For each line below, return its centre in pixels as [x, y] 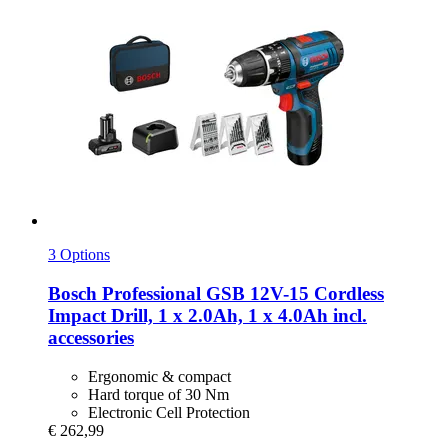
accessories [91, 338]
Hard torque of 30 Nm [158, 394]
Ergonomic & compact [159, 376]
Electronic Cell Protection [169, 412]
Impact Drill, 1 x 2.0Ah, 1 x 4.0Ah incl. [207, 316]
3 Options [79, 255]
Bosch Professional [124, 294]
